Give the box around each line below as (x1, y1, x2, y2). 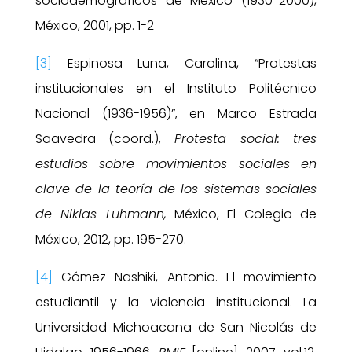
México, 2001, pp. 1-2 (35, 16, 154, 35)
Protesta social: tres (174, 129, 317, 148)
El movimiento (217, 267, 317, 286)
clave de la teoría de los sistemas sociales (35, 179, 317, 198)
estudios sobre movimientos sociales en (35, 154, 317, 173)
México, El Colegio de (166, 204, 317, 223)
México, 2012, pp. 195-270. (35, 229, 186, 248)
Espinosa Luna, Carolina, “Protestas (51, 53, 317, 72)
